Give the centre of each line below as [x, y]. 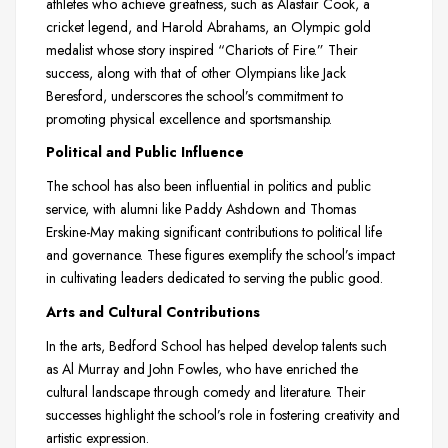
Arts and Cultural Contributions [153, 311]
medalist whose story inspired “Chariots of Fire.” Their [202, 49]
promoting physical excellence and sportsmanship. [189, 118]
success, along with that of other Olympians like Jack [196, 72]
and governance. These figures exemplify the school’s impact [220, 255]
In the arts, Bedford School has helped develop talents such [216, 345]
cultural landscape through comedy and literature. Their [206, 391]
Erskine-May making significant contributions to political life [214, 232]
